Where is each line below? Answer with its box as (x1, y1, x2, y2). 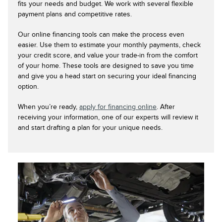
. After (157, 102, 175, 111)
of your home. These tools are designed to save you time (18, 61, 194, 70)
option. (18, 82, 39, 91)
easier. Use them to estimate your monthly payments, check (18, 40, 201, 49)
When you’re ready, (18, 102, 79, 111)
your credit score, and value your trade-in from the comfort (18, 51, 198, 59)
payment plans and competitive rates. (18, 9, 132, 18)
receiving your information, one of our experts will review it (18, 112, 198, 121)
